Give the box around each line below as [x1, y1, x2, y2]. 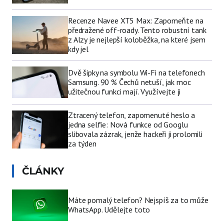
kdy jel [68, 43, 88, 54]
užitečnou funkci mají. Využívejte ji [68, 86, 181, 96]
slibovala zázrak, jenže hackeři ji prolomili [68, 128, 202, 139]
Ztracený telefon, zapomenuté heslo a [68, 109, 195, 120]
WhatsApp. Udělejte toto [68, 204, 150, 215]
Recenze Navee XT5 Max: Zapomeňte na [68, 15, 203, 25]
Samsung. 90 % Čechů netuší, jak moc [68, 76, 191, 87]
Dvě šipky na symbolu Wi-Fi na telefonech [68, 67, 205, 77]
